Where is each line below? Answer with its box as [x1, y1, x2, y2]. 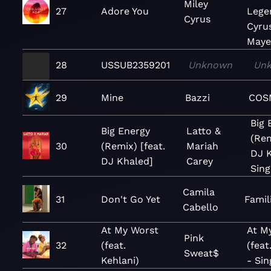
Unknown [188, 59, 233, 71]
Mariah [186, 140, 218, 152]
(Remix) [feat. [101, 140, 165, 152]
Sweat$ [184, 247, 220, 259]
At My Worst [101, 224, 158, 236]
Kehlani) [101, 255, 139, 266]
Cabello [183, 201, 219, 213]
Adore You [101, 5, 149, 17]
